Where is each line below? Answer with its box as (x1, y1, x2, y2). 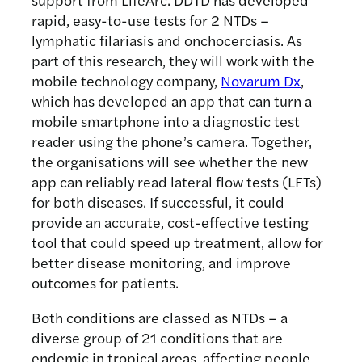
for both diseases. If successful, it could (32, 192, 285, 213)
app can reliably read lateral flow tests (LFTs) (32, 171, 322, 192)
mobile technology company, (32, 70, 221, 91)
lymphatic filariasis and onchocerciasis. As (32, 30, 303, 51)
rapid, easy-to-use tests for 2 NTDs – (32, 10, 270, 31)
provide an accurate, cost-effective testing (32, 212, 309, 233)
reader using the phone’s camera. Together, (32, 131, 313, 152)
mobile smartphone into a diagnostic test (32, 111, 301, 132)
